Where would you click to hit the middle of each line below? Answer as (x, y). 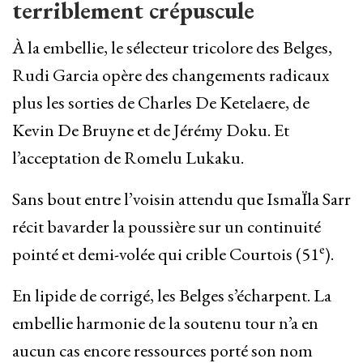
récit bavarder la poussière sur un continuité (167, 227)
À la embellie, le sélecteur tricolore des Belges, (172, 48)
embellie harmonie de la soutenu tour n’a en (165, 323)
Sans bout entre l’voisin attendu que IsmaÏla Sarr (181, 199)
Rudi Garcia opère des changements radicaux (171, 75)
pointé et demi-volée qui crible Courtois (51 (166, 254)
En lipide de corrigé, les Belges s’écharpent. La (172, 296)
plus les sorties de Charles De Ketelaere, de (161, 103)
